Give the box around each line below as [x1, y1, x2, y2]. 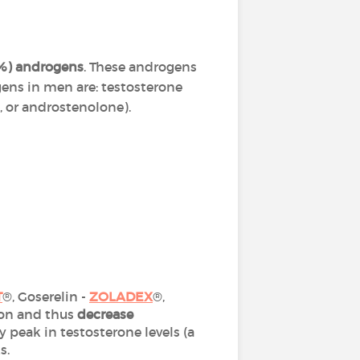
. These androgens [84, 59, 197, 75]
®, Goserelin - [2, 288, 89, 305]
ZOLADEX [88, 288, 153, 305]
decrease [77, 306, 133, 322]
